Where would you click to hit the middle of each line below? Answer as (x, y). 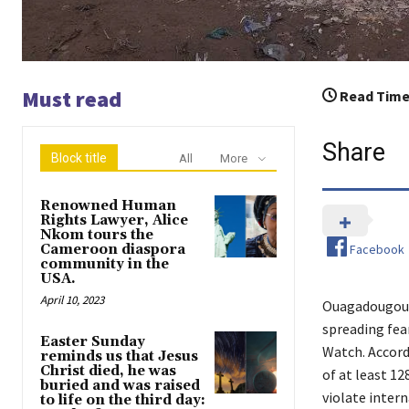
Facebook (377, 249)
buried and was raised (120, 386)
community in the (105, 265)
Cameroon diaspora (113, 250)
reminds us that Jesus (119, 357)
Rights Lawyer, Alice (114, 221)
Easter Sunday (93, 342)
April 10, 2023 (72, 300)
